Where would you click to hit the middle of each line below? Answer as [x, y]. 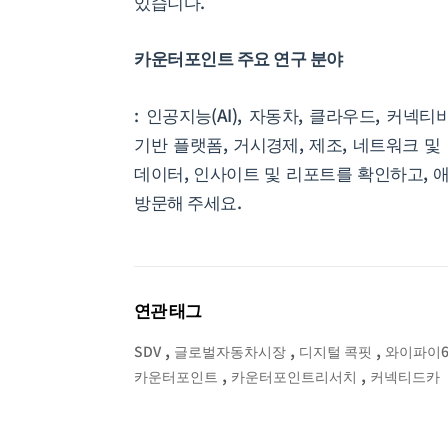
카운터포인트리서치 [294, 375]
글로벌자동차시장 [230, 350]
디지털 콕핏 [336, 350]
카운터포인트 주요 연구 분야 [238, 58]
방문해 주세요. [188, 201]
